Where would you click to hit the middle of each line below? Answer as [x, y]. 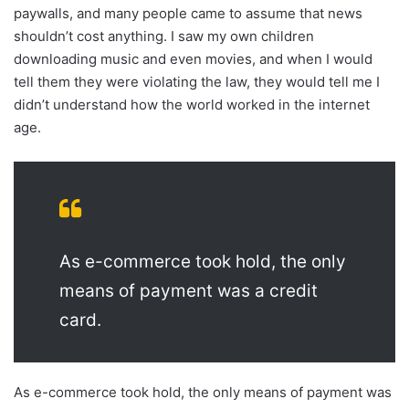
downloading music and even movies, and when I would [193, 59]
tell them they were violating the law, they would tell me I [197, 82]
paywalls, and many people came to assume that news [188, 14]
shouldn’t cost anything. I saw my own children [164, 37]
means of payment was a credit [189, 291]
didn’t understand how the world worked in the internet [192, 105]
